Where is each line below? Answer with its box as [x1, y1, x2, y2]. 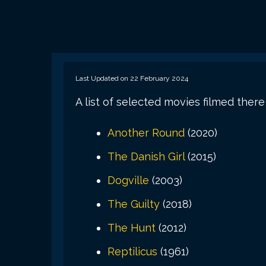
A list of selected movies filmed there [75, 95, 265, 108]
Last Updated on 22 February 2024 [75, 74, 188, 83]
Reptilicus [107, 245, 157, 258]
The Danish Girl [107, 150, 185, 163]
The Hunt [107, 221, 156, 234]
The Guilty [107, 197, 160, 210]
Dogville [107, 173, 149, 186]
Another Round [107, 126, 185, 139]
